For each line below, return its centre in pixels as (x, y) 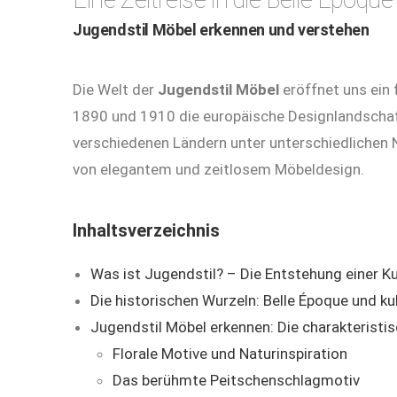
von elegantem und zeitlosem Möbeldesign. (218, 170)
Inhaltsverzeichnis (146, 231)
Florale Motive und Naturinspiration (230, 354)
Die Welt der (115, 90)
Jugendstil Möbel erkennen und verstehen (221, 30)
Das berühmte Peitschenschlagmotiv (236, 381)
